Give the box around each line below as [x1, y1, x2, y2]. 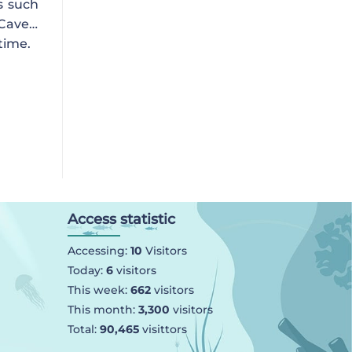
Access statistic [67, 211, 175, 229]
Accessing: [67, 244, 130, 258]
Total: [67, 322, 100, 337]
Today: [67, 263, 106, 278]
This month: [67, 302, 138, 317]
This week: [67, 283, 130, 298]
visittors [138, 322, 187, 337]
